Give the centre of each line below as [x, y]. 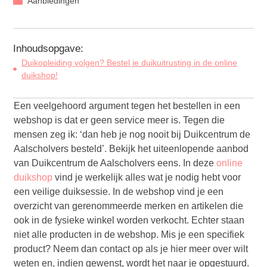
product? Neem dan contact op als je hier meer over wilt [131, 249]
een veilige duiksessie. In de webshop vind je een [119, 192]
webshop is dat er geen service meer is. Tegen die [119, 120]
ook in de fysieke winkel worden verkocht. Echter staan [129, 221]
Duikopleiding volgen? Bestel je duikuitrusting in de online [129, 63]
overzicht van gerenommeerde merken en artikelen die [129, 206]
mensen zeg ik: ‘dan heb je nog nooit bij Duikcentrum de [132, 135]
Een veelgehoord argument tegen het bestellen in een [127, 106]
